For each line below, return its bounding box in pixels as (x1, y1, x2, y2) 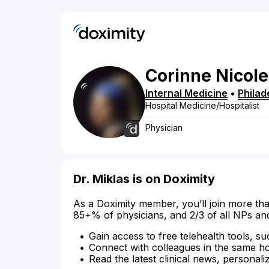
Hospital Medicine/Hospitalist (145, 100, 259, 111)
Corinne (145, 65, 211, 86)
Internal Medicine (145, 87, 228, 100)
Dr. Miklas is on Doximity (73, 172, 215, 187)
